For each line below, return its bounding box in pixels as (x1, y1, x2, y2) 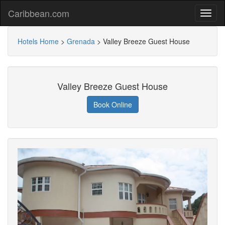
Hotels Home (18, 36, 59, 46)
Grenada (67, 36, 95, 46)
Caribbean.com (8, 7, 69, 20)
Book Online (93, 99, 132, 109)
